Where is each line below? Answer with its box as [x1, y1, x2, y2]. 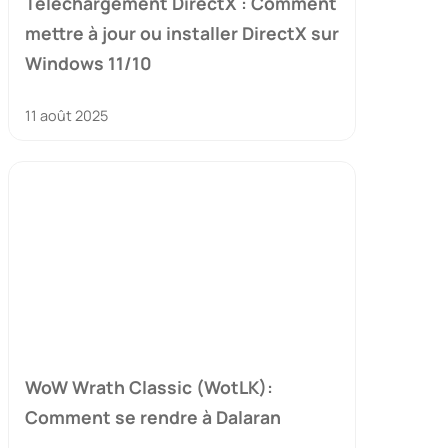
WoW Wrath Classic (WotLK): [25, 375, 273, 400]
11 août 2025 [25, 105, 108, 125]
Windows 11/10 [25, 50, 152, 75]
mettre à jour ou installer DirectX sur [25, 20, 339, 45]
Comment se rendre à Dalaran [25, 405, 281, 430]
